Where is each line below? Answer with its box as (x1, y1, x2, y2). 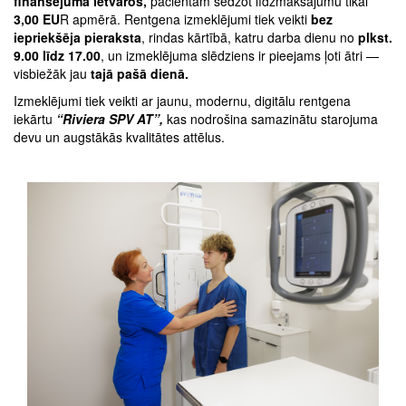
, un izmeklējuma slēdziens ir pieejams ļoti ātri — (101, 45, 379, 64)
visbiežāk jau (14, 63, 91, 82)
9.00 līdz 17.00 (14, 45, 101, 64)
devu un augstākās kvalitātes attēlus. (14, 127, 225, 146)
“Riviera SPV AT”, (56, 109, 163, 128)
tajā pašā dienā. (91, 63, 188, 82)
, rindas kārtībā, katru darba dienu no (141, 27, 358, 46)
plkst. (358, 27, 392, 46)
